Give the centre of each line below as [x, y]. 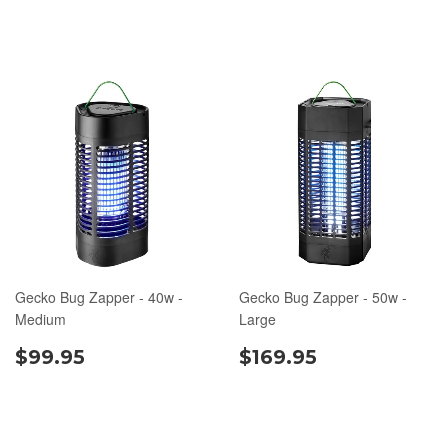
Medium [40, 318]
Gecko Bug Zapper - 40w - [99, 296]
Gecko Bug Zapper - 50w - [323, 296]
